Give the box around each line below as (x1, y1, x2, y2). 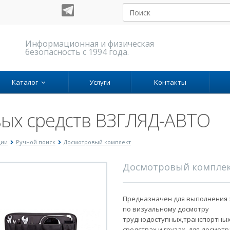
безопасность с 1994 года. (25, 46, 129, 57)
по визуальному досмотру (122, 204, 209, 214)
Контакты (154, 78, 186, 87)
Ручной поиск (16, 138, 55, 146)
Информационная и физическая (25, 38, 154, 49)
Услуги (89, 78, 110, 87)
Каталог (12, 78, 41, 87)
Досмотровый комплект (64, 138, 131, 146)
